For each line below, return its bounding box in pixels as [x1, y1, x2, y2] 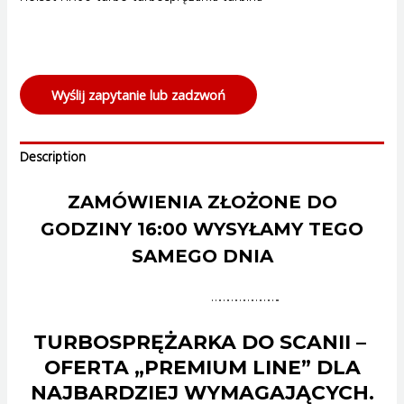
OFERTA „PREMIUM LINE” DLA [43, 355, 361, 380]
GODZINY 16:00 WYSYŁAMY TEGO [41, 217, 363, 240]
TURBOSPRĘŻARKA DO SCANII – [32, 330, 372, 354]
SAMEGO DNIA [131, 244, 273, 267]
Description [20, 148, 87, 170]
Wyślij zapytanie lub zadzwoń [51, 85, 226, 104]
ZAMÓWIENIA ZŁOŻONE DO [67, 190, 337, 213]
